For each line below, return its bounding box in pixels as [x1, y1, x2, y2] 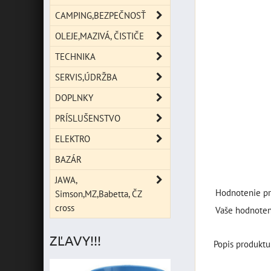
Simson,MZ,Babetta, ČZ [55, 188, 142, 200]
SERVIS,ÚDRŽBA [55, 71, 117, 83]
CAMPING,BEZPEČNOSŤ [55, 9, 146, 21]
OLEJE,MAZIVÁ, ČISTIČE [55, 30, 144, 42]
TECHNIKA [55, 50, 96, 62]
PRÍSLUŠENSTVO [55, 112, 120, 124]
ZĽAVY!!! [50, 232, 101, 248]
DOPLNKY [55, 91, 93, 103]
